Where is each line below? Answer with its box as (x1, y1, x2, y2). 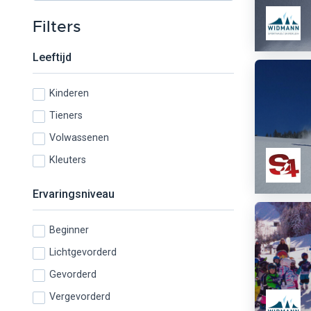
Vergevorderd (49, 291, 110, 303)
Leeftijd (33, 51, 72, 65)
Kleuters (49, 154, 86, 167)
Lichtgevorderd (49, 246, 117, 259)
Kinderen (49, 87, 89, 100)
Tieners (49, 110, 83, 122)
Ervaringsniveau (33, 187, 115, 201)
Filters (33, 17, 81, 37)
